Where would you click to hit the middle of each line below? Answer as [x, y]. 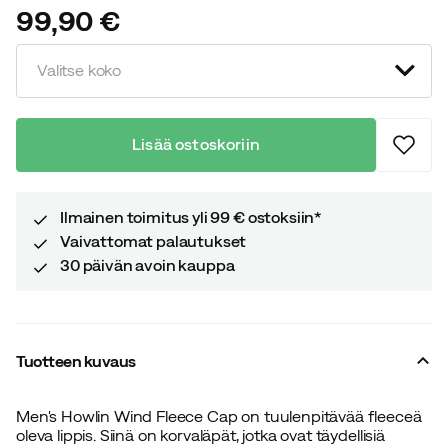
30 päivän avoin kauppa [147, 264]
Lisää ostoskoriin [196, 144]
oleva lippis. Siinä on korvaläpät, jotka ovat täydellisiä [200, 434]
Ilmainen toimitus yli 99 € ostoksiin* [191, 216]
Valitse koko [79, 70]
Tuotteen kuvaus [76, 360]
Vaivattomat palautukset [153, 240]
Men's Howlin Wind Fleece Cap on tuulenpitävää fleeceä [219, 415]
